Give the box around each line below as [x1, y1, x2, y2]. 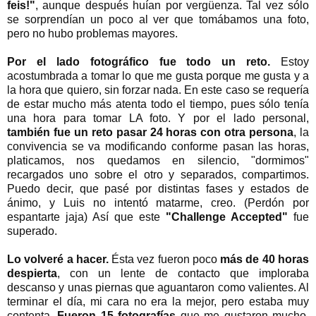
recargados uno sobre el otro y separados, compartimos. [7, 169, 309, 181]
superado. [7, 225, 57, 238]
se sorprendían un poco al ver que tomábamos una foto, [7, 13, 309, 26]
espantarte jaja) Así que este [7, 211, 166, 224]
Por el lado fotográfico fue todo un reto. [7, 56, 271, 68]
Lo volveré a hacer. [7, 253, 109, 266]
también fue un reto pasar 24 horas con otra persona [7, 126, 294, 139]
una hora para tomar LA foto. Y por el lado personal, [7, 112, 309, 125]
